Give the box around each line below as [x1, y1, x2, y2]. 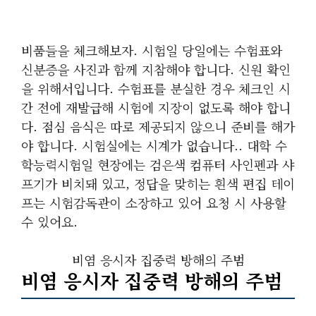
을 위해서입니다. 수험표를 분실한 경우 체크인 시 [21, 79, 291, 97]
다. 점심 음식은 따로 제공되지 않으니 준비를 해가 [21, 117, 295, 135]
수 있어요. [21, 212, 78, 231]
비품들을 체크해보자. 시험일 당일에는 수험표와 [21, 41, 282, 59]
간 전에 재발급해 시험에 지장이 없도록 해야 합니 [21, 98, 291, 116]
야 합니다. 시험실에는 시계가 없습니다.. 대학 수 [21, 136, 287, 154]
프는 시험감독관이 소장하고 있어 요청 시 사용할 [21, 193, 286, 212]
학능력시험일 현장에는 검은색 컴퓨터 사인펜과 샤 [21, 155, 294, 174]
